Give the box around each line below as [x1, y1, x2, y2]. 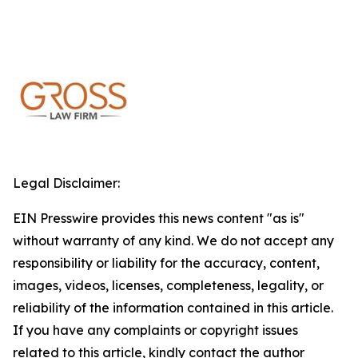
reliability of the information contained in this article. [13, 300, 333, 316]
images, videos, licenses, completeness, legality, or [13, 277, 324, 293]
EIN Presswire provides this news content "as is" [13, 210, 304, 226]
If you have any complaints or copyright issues [13, 322, 298, 338]
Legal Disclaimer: [13, 175, 120, 191]
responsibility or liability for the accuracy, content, [13, 255, 320, 271]
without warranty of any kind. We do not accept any [13, 233, 334, 249]
